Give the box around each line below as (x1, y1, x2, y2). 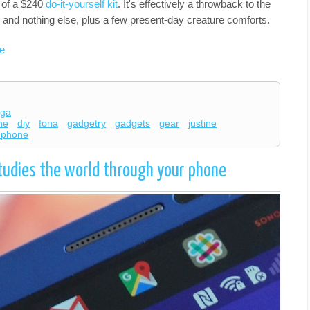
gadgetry (67, 118, 107, 129)
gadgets (115, 118, 151, 129)
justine (188, 118, 217, 129)
